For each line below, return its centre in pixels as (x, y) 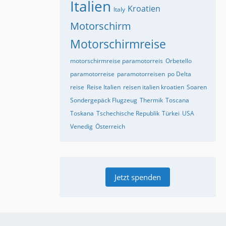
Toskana (82, 114)
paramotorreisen (141, 74)
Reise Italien (104, 87)
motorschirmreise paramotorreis (117, 61)
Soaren (197, 87)
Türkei (171, 114)
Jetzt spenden (138, 177)
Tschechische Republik (128, 114)
